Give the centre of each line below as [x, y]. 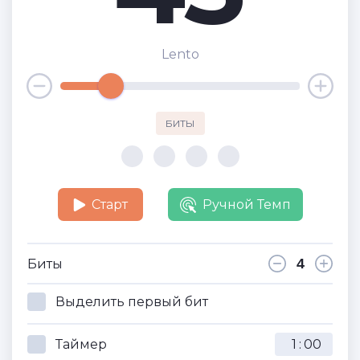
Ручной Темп [246, 205]
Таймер [81, 344]
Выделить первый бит [132, 302]
